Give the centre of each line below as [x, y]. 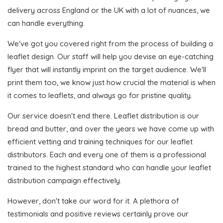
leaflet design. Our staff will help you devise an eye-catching [111, 56]
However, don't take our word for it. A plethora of [93, 201]
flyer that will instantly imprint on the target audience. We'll [107, 69]
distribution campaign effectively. [64, 180]
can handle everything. [46, 23]
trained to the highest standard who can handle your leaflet [109, 167]
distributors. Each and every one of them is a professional [107, 154]
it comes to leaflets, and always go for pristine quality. [100, 95]
